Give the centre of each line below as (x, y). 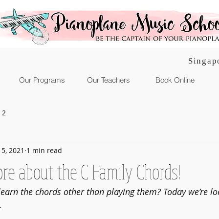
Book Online (175, 80)
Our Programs (42, 80)
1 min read (44, 150)
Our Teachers (108, 80)
